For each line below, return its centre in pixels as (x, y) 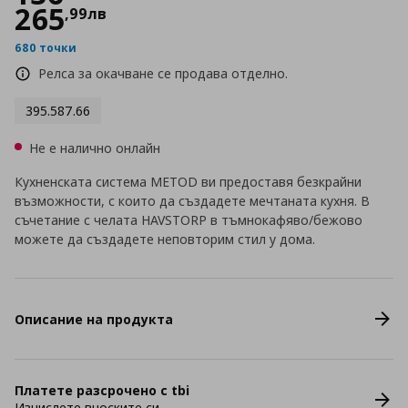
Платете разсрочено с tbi (102, 390)
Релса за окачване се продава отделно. (163, 73)
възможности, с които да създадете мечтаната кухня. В (192, 201)
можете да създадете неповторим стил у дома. (165, 239)
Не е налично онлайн (95, 148)
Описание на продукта (94, 319)
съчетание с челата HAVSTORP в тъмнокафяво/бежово (189, 220)
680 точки (46, 48)
